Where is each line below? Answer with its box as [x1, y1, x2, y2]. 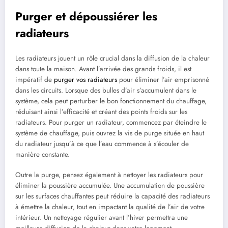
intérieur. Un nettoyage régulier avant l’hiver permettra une [15, 213, 188, 223]
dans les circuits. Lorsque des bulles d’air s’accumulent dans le [15, 85, 196, 96]
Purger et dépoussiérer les [15, 8, 157, 24]
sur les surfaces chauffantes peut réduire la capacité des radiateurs [15, 191, 210, 202]
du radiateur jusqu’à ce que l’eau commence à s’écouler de [15, 139, 189, 149]
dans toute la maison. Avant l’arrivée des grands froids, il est [15, 64, 191, 74]
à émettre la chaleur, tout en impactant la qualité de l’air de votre [15, 202, 205, 212]
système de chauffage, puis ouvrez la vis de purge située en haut [15, 128, 204, 138]
